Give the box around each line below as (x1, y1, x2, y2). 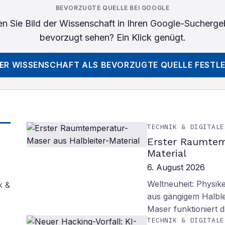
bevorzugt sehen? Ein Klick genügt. (39, 32, 186, 43)
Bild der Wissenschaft (25, 18, 115, 29)
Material (147, 147, 187, 159)
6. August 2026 (147, 162, 205, 172)
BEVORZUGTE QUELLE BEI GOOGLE (55, 4, 170, 12)
